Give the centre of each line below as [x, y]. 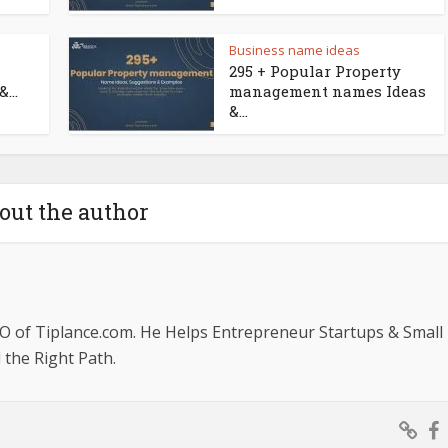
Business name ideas [294, 50]
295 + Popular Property [315, 71]
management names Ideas [327, 91]
